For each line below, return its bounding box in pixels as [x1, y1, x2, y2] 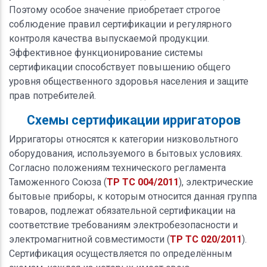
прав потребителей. [9, 89, 96, 101]
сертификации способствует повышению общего [9, 61, 231, 73]
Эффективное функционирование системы [9, 46, 203, 58]
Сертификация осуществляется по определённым [9, 247, 232, 259]
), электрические [179, 176, 253, 188]
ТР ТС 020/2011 [170, 233, 242, 245]
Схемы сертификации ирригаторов [26, 112, 241, 128]
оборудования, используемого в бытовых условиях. [9, 147, 243, 159]
